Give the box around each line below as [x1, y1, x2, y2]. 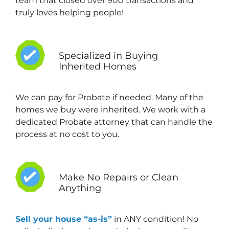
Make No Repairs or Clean [58, 171, 178, 183]
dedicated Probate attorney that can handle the [15, 117, 213, 127]
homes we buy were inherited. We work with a [15, 104, 205, 114]
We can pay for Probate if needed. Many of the [15, 92, 203, 102]
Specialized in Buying [58, 50, 158, 61]
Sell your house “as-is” [15, 214, 112, 224]
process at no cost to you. [15, 129, 119, 139]
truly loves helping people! [15, 7, 124, 17]
